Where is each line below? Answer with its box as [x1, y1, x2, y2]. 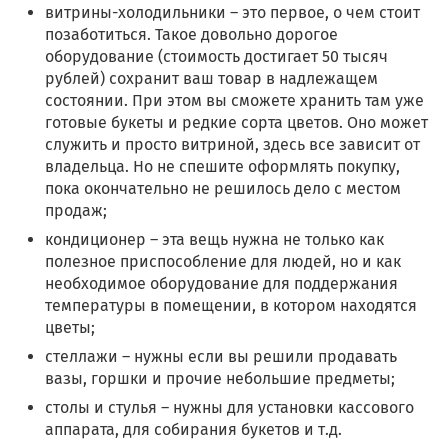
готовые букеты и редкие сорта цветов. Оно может [45, 112, 428, 132]
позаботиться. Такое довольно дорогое [45, 24, 338, 44]
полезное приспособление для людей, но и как [45, 251, 401, 271]
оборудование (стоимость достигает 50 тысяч [45, 46, 388, 66]
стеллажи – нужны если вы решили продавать [45, 346, 397, 366]
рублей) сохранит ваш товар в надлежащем [45, 68, 378, 88]
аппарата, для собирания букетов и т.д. [45, 419, 342, 439]
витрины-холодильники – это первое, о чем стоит [45, 2, 420, 22]
